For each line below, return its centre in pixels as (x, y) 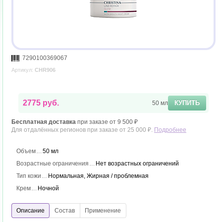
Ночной (48, 189)
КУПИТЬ (187, 103)
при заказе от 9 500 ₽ (107, 122)
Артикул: (23, 70)
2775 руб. (41, 103)
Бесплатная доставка (44, 122)
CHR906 (45, 70)
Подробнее (170, 130)
